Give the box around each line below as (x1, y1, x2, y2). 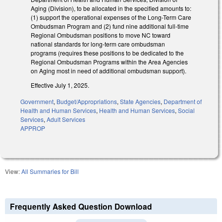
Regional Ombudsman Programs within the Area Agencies (31, 57, 188, 66)
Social (178, 106, 195, 114)
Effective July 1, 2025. (31, 81, 89, 90)
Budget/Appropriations (56, 97, 117, 106)
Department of (164, 97, 202, 106)
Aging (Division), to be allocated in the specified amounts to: (31, 4, 191, 13)
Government (20, 97, 54, 106)
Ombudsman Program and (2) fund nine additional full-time (31, 22, 189, 31)
